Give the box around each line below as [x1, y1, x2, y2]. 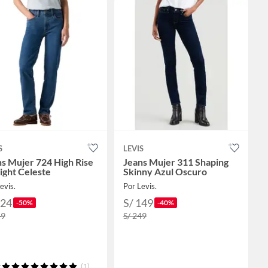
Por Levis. [123, 181, 157, 191]
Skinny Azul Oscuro [123, 166, 207, 178]
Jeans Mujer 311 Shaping [123, 156, 229, 168]
